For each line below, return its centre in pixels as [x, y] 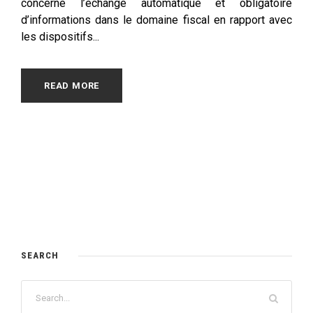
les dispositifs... [60, 37]
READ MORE [72, 86]
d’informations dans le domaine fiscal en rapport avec [156, 20]
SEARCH [40, 256]
